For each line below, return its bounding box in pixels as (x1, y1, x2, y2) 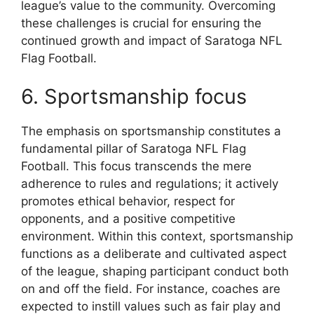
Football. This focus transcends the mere (21, 159, 252, 174)
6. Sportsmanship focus (21, 84, 247, 109)
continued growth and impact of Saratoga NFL (21, 33, 282, 48)
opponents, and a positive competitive (21, 212, 235, 226)
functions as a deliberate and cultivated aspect (21, 247, 287, 261)
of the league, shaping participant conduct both (21, 264, 289, 279)
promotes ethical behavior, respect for (21, 194, 235, 209)
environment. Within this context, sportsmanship (21, 229, 293, 244)
